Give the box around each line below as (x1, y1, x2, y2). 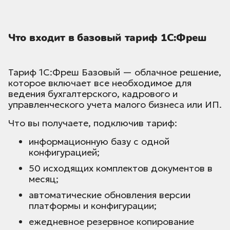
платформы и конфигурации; (29, 200, 157, 212)
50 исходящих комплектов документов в (29, 162, 213, 175)
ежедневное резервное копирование (29, 216, 194, 228)
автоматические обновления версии (29, 189, 190, 201)
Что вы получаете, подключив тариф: (8, 117, 177, 129)
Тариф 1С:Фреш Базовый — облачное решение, (8, 66, 221, 79)
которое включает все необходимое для (8, 77, 191, 89)
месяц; (29, 173, 59, 185)
